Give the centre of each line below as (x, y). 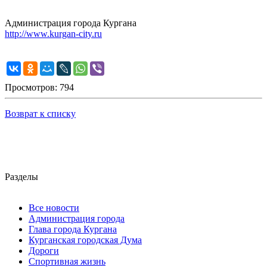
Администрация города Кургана (71, 23)
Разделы (21, 177)
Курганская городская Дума (85, 240)
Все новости (54, 208)
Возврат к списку (40, 114)
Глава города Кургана (73, 229)
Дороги (44, 251)
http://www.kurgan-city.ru (53, 34)
